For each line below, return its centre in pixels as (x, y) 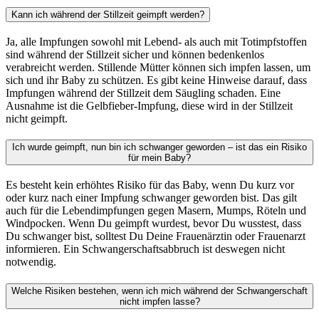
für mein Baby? (159, 158)
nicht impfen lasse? (159, 301)
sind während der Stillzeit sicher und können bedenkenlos (135, 54)
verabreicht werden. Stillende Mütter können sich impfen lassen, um (158, 67)
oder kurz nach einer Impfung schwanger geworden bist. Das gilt (151, 198)
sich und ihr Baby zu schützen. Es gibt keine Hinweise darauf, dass (156, 80)
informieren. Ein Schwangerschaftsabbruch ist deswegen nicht (145, 249)
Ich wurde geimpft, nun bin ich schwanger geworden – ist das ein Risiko (159, 147)
